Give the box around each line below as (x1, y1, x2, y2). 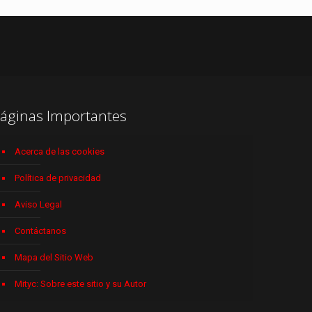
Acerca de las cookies (14, 146, 104, 157)
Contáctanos (14, 225, 66, 236)
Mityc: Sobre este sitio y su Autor (14, 278, 146, 289)
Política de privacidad (14, 172, 101, 183)
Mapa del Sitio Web (14, 251, 93, 263)
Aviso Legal (14, 198, 62, 210)
